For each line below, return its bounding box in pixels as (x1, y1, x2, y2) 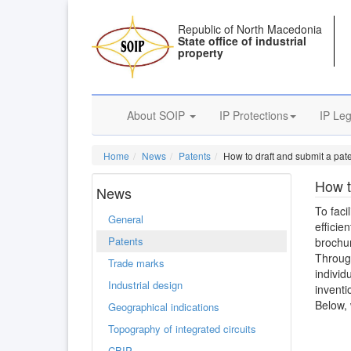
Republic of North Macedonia (178, 21, 323, 37)
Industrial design (108, 277, 183, 292)
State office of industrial (178, 33, 307, 49)
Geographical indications (108, 299, 219, 314)
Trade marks (108, 255, 165, 270)
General (108, 212, 143, 226)
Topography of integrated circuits (108, 321, 256, 336)
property (178, 45, 224, 60)
